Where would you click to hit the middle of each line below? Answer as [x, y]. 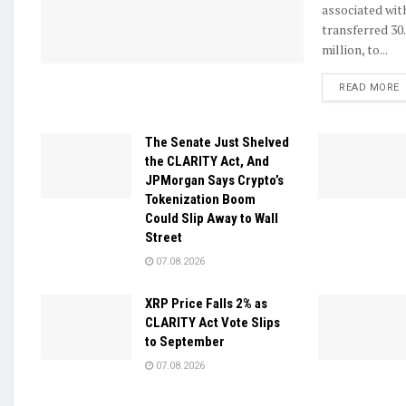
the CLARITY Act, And [207, 162]
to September [185, 342]
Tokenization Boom [200, 200]
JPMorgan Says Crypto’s [214, 181]
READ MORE [369, 88]
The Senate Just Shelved [217, 143]
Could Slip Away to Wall [212, 219]
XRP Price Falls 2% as [206, 304]
